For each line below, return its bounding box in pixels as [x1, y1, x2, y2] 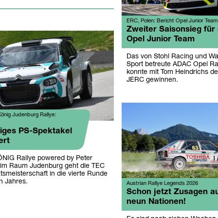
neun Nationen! [126, 198, 186, 206]
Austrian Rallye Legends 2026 [126, 181, 198, 186]
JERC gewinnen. [126, 77, 178, 84]
